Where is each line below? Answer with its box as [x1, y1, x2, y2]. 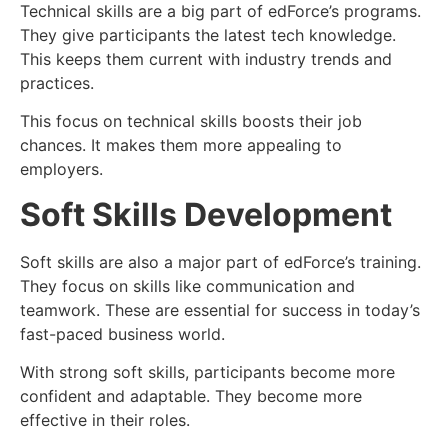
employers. [20, 159, 103, 180]
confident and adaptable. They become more [20, 386, 362, 407]
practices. [20, 73, 94, 94]
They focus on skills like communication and [20, 275, 355, 296]
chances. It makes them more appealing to [20, 135, 342, 156]
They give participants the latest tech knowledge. [20, 25, 396, 46]
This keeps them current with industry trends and [20, 49, 392, 70]
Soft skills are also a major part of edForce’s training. [20, 251, 421, 272]
